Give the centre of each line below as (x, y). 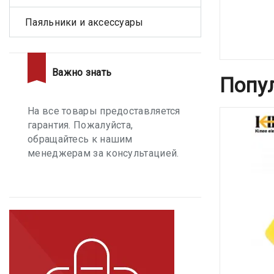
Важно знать (82, 72)
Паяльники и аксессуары (84, 22)
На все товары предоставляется (104, 111)
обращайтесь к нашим (80, 139)
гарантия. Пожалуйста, (80, 125)
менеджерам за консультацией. (103, 153)
